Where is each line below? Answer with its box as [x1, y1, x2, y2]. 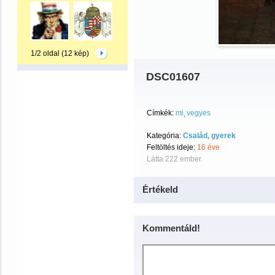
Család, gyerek [183, 131, 236, 140]
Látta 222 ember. [147, 155, 203, 163]
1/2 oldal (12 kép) [31, 49, 90, 58]
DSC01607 [146, 71, 200, 83]
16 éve [197, 143, 220, 152]
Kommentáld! [142, 223, 200, 233]
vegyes [187, 109, 211, 117]
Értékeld [142, 184, 178, 195]
